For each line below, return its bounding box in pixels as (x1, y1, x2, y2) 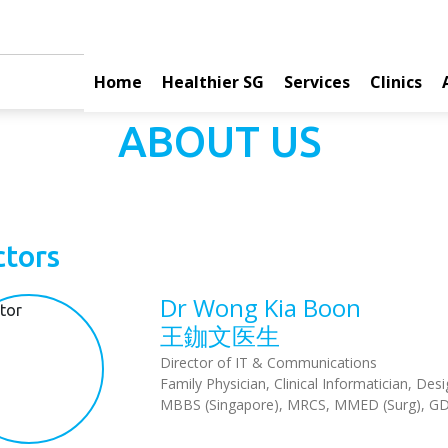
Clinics (370, 70, 422, 93)
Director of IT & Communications (160, 353, 378, 372)
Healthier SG (162, 70, 264, 93)
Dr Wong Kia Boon (160, 291, 362, 324)
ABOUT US (118, 118, 322, 166)
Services (284, 70, 350, 93)
